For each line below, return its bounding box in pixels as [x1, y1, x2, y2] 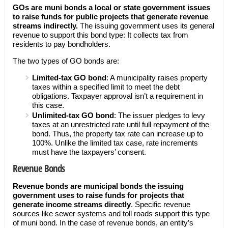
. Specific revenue [130, 200, 190, 209]
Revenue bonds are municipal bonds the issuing [12, 182, 184, 190]
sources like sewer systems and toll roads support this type [12, 209, 210, 218]
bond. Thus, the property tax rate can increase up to [32, 129, 203, 138]
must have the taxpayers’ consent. [32, 148, 148, 156]
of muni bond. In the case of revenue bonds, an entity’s [12, 218, 193, 227]
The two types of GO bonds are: [12, 56, 119, 65]
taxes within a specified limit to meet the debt [32, 82, 180, 91]
